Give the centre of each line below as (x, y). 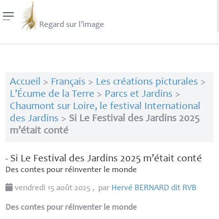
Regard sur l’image (71, 25)
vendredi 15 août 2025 (53, 189)
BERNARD (152, 189)
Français (68, 83)
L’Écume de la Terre (52, 95)
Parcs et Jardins (138, 95)
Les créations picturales (147, 83)
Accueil (25, 83)
